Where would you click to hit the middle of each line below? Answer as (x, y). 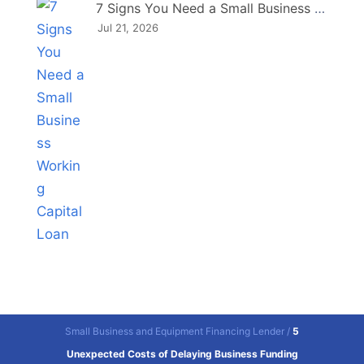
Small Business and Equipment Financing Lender (175, 331)
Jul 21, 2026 (128, 28)
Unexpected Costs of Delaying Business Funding (182, 354)
